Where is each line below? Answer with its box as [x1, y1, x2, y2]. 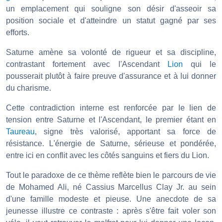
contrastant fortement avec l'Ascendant [6, 60, 167, 69]
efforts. [6, 28, 29, 37]
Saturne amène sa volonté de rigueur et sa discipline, [6, 48, 216, 57]
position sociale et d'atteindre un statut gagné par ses [6, 16, 216, 25]
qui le [182, 60, 217, 69]
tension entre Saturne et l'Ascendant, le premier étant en [6, 115, 216, 124]
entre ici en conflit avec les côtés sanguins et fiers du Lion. [6, 151, 209, 160]
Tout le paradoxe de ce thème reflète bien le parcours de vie [6, 171, 216, 180]
